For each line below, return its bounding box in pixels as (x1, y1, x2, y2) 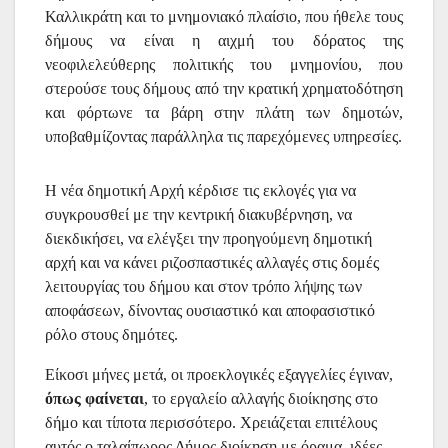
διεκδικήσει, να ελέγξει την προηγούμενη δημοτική (45, 229, 372, 247)
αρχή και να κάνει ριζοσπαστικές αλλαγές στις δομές (45, 253, 379, 271)
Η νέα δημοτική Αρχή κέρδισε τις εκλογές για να (45, 181, 356, 199)
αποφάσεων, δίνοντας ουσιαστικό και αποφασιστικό (45, 301, 375, 319)
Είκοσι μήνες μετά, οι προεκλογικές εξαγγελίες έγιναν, (45, 365, 393, 383)
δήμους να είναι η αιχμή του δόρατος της (45, 31, 403, 49)
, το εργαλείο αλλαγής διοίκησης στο (144, 389, 378, 407)
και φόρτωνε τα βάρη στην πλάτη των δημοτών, (45, 103, 403, 121)
